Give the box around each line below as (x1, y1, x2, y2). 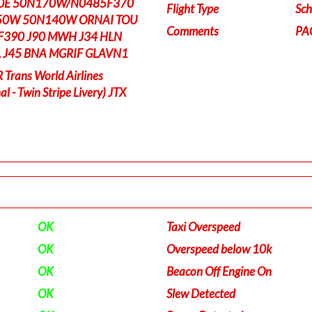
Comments (166, 24, 219, 38)
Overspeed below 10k (166, 242, 272, 256)
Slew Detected (166, 286, 235, 301)
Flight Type (166, 1, 219, 16)
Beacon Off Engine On (166, 264, 272, 279)
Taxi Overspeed (166, 219, 240, 234)
